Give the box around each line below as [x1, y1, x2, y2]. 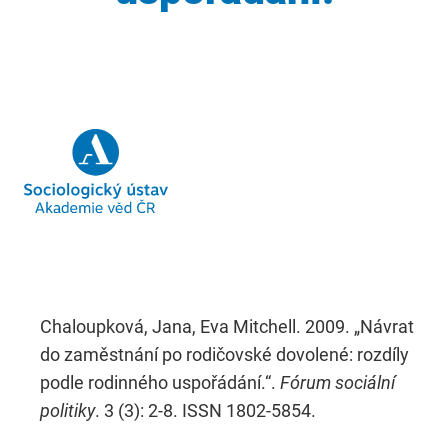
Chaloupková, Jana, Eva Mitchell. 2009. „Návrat [40, 315, 414, 337]
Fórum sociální [280, 371, 395, 393]
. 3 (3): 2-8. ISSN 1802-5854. [95, 399, 316, 421]
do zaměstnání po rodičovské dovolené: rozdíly [40, 343, 409, 365]
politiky [40, 399, 95, 421]
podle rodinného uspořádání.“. [40, 371, 280, 393]
